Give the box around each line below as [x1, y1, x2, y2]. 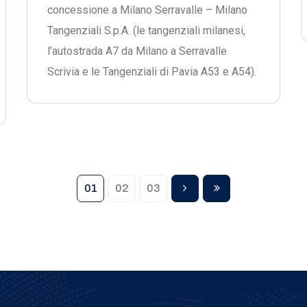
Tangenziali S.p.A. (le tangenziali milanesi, [47, 24, 245, 37]
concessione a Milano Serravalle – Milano [47, 3, 247, 16]
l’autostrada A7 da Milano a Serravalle [47, 45, 227, 58]
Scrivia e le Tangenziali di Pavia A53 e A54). [47, 65, 256, 78]
